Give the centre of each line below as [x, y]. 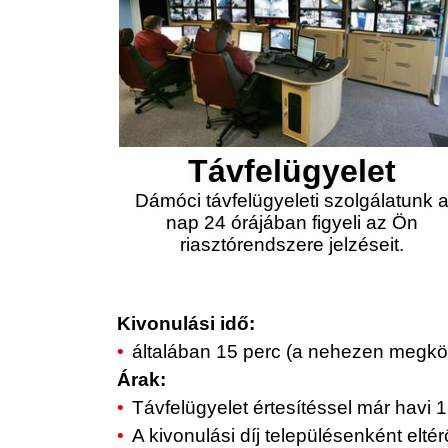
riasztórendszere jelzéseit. [292, 244]
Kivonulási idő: [186, 323]
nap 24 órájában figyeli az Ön [292, 222]
